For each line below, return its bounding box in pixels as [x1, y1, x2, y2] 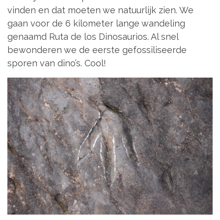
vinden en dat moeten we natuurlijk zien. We [7, 4, 193, 15]
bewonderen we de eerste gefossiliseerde [7, 44, 187, 55]
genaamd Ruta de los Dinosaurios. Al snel [7, 31, 178, 42]
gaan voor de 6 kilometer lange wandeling [7, 18, 185, 28]
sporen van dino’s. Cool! [7, 57, 106, 68]
